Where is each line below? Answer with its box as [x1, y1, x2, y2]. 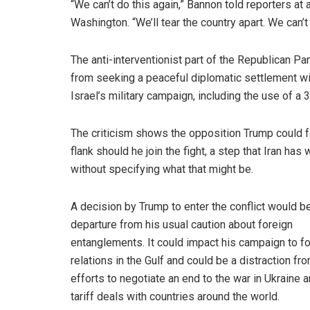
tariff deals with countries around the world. [71, 290, 280, 303]
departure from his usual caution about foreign [71, 218, 293, 231]
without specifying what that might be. [71, 163, 253, 176]
